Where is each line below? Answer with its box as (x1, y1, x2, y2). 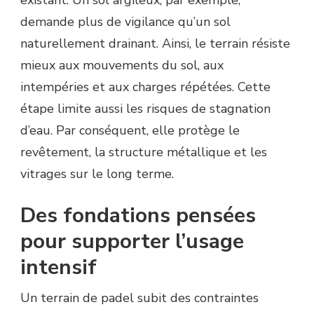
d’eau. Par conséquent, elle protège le (20, 122, 240, 139)
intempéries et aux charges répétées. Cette (20, 78, 271, 96)
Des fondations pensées (20, 201, 256, 231)
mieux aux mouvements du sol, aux (20, 57, 224, 74)
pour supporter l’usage (20, 227, 244, 257)
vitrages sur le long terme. (20, 165, 174, 183)
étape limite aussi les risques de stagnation (20, 100, 271, 118)
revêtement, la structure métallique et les (20, 144, 267, 161)
